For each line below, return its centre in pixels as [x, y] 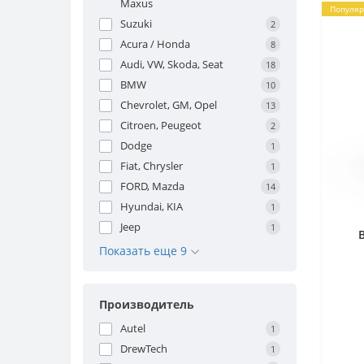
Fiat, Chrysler [152, 166]
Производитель [147, 304]
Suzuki [136, 24]
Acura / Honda [155, 44]
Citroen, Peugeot [161, 125]
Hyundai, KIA [152, 206]
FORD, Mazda [152, 186]
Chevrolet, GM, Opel [169, 105]
